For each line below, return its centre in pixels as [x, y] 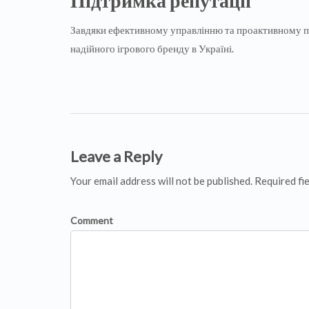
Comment [92, 221]
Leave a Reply [116, 157]
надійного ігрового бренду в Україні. [152, 49]
